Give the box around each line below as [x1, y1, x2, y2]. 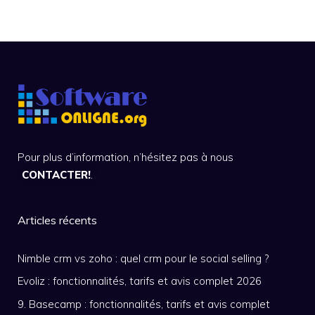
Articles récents [18, 212, 97, 227]
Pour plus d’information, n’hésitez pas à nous [18, 150, 233, 164]
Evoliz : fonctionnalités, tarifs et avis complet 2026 [18, 274, 262, 288]
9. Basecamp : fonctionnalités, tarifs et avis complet [18, 297, 270, 311]
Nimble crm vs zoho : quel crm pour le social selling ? [18, 251, 269, 265]
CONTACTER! [22, 167, 91, 181]
